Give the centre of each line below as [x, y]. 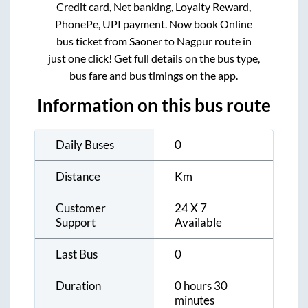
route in [232, 41]
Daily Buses [85, 145]
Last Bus [77, 254]
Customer [81, 208]
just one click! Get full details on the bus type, [154, 58]
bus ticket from [92, 41]
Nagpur [194, 41]
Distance [78, 177]
